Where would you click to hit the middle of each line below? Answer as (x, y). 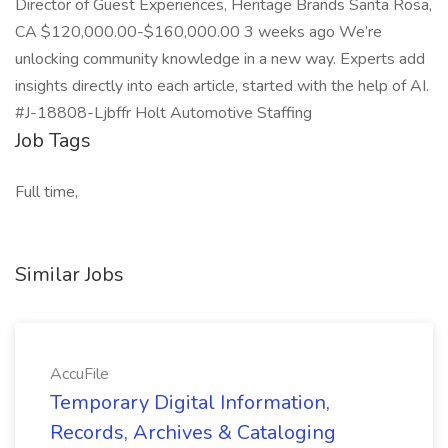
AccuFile (79, 374)
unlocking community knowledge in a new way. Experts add (220, 59)
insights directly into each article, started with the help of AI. (222, 86)
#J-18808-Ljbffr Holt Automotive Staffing (163, 113)
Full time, (46, 192)
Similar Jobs (69, 274)
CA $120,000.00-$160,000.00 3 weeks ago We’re (198, 32)
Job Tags (53, 140)
